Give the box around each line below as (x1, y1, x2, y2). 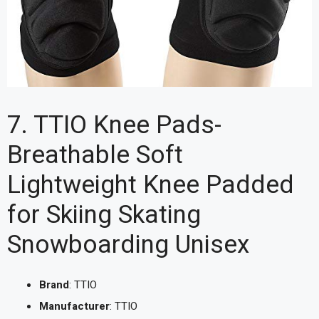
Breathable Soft (7, 136, 183, 174)
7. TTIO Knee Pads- (7, 106, 221, 144)
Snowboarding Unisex (7, 226, 249, 263)
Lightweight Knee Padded (7, 166, 294, 204)
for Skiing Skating (7, 196, 201, 234)
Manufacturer (39, 298, 110, 314)
